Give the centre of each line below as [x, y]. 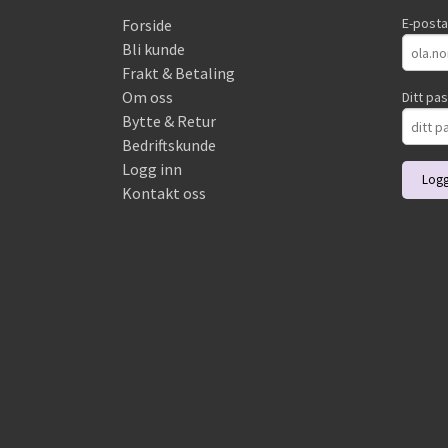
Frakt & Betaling [178, 73]
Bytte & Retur [169, 121]
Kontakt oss [164, 193]
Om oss [147, 97]
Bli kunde [153, 49]
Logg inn [152, 169]
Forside [147, 25]
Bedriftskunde [169, 145]
